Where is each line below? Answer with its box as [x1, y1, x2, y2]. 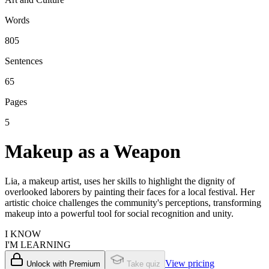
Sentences [5, 56, 43, 66]
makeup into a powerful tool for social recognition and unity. [5, 208, 234, 219]
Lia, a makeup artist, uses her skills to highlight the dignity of [5, 175, 235, 186]
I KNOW [5, 228, 41, 239]
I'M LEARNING [5, 239, 71, 250]
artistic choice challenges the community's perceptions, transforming [5, 197, 261, 208]
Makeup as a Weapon [5, 141, 181, 163]
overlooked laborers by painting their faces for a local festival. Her [5, 186, 255, 197]
